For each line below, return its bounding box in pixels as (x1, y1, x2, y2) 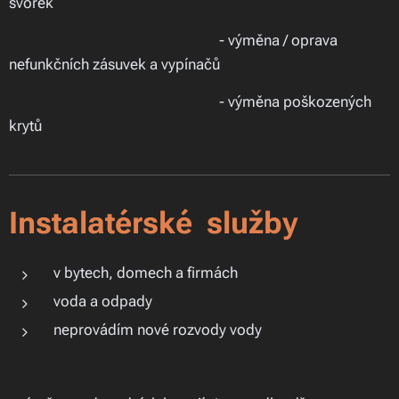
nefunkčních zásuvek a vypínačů (9, 55, 220, 73)
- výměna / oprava (9, 31, 338, 49)
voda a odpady (53, 292, 152, 310)
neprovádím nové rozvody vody (53, 321, 262, 338)
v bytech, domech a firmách (53, 264, 238, 281)
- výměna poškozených (9, 93, 371, 110)
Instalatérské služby (9, 205, 298, 240)
